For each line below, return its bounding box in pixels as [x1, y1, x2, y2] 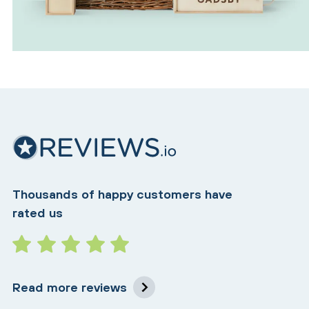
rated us [12, 206, 63, 221]
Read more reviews [12, 280, 127, 295]
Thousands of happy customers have [12, 187, 232, 202]
